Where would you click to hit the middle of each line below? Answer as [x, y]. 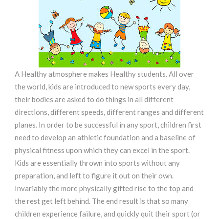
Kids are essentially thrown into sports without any [97, 163]
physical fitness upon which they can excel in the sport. [102, 150]
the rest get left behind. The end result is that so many [101, 201]
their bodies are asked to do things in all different [94, 99]
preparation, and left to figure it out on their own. [94, 175]
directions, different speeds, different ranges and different [109, 112]
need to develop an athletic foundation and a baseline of [105, 137]
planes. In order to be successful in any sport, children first [108, 125]
